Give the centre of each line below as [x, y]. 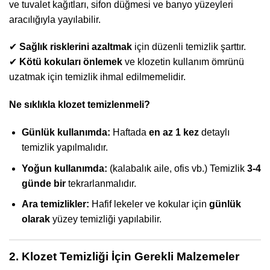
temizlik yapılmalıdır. [64, 147]
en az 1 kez [174, 132]
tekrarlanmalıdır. [101, 183]
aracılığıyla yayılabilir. [55, 19]
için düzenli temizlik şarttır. [189, 47]
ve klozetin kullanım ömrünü [183, 62]
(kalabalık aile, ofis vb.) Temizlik [177, 168]
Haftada [129, 132]
